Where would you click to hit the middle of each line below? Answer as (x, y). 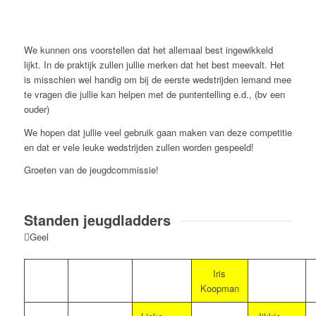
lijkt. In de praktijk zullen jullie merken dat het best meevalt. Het (154, 65)
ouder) (36, 109)
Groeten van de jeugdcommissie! (91, 169)
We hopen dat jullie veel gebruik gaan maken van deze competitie (158, 132)
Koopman (219, 288)
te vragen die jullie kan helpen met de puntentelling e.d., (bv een (154, 95)
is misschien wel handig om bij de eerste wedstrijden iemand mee (157, 80)
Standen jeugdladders (97, 219)
